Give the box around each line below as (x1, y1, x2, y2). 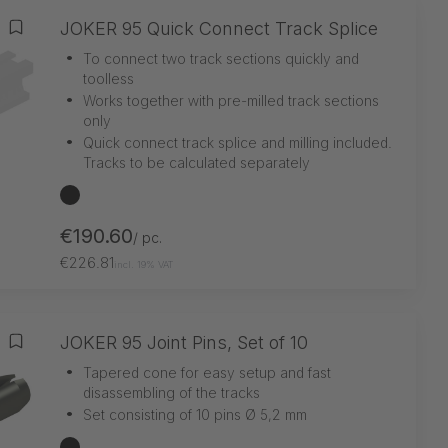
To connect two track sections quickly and (83, 49, 359, 67)
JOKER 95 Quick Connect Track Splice (60, 17, 378, 39)
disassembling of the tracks (83, 383, 260, 401)
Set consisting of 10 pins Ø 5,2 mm (83, 405, 307, 423)
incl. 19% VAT (114, 258, 174, 270)
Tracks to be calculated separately (83, 153, 310, 171)
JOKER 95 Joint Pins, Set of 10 (60, 331, 308, 353)
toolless (83, 69, 134, 87)
